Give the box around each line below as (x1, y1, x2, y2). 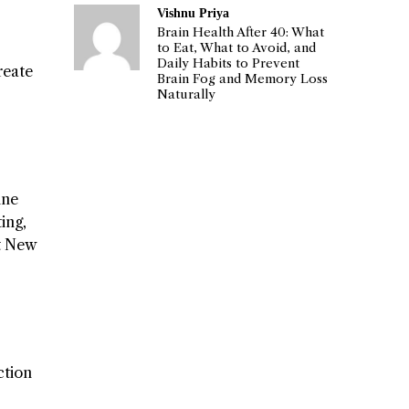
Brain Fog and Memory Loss (157, 70, 329, 87)
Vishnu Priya (157, 5, 230, 20)
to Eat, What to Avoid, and (157, 39, 317, 56)
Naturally (157, 86, 216, 102)
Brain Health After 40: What (157, 24, 325, 40)
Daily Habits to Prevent (157, 55, 300, 71)
